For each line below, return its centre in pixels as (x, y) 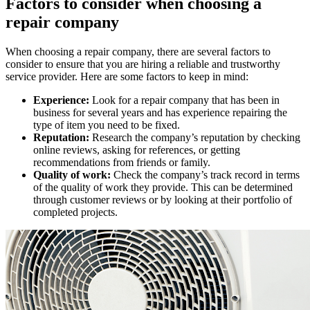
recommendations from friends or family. (122, 162)
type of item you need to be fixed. (107, 125)
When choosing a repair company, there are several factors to (138, 51)
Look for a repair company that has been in (184, 100)
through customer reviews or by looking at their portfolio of (163, 199)
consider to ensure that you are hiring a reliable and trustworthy (143, 64)
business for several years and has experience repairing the (160, 112)
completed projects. (75, 212)
